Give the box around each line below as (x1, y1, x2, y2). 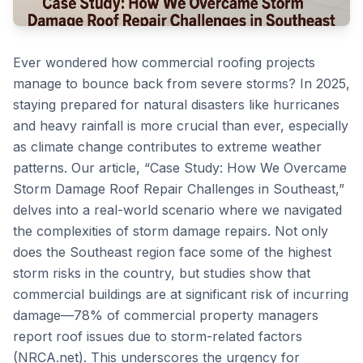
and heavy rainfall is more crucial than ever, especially (13, 117, 348, 134)
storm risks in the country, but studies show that (13, 265, 310, 281)
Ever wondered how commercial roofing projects (13, 54, 315, 70)
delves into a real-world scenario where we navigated (13, 202, 342, 218)
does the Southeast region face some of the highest (13, 244, 331, 260)
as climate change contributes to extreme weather (13, 139, 322, 155)
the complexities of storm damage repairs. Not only (13, 223, 328, 239)
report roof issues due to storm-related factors (13, 328, 302, 344)
